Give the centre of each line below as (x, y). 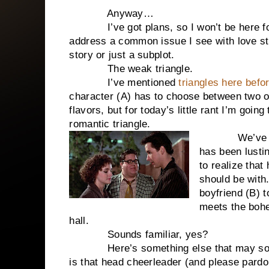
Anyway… (112, 13)
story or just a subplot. (123, 55)
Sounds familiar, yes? (139, 234)
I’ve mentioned (122, 82)
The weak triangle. (131, 68)
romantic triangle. (110, 124)
